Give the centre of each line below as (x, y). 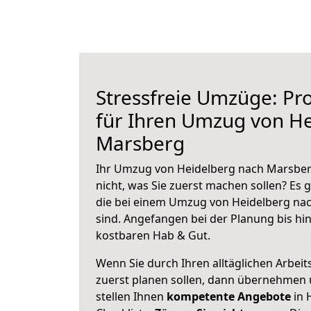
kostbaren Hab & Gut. (153, 235)
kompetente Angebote (229, 296)
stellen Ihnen (131, 296)
